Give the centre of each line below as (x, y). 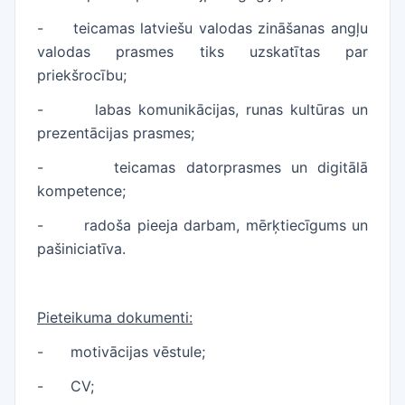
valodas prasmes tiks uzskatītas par (202, 52)
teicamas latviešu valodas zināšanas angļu (221, 28)
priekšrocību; (82, 75)
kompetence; (81, 191)
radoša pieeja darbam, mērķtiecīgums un (226, 225)
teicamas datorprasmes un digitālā (241, 167)
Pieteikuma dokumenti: (115, 317)
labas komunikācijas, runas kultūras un (231, 109)
